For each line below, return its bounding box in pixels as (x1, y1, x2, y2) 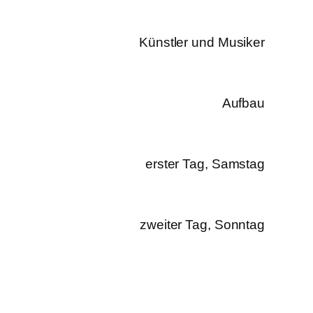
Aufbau (221, 96, 265, 111)
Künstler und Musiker (139, 35, 265, 50)
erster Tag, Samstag (145, 156, 265, 172)
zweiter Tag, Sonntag (140, 217, 265, 233)
